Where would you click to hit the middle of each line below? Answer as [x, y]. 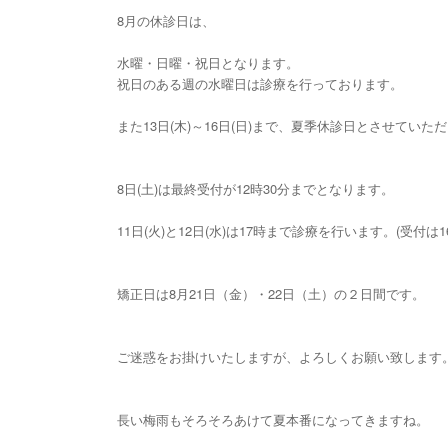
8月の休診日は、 [166, 20]
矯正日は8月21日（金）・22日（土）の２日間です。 [271, 293]
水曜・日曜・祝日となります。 [208, 62]
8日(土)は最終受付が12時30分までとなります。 [255, 188]
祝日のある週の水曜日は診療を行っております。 [260, 83]
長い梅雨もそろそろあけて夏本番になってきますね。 [273, 419]
